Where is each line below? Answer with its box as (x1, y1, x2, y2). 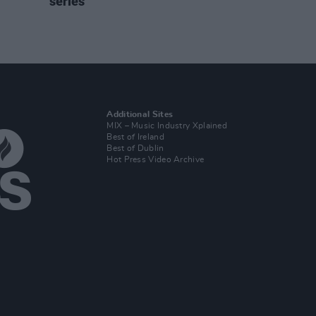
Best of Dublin (107, 144, 164, 152)
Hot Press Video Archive (107, 155, 205, 164)
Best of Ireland (107, 133, 164, 141)
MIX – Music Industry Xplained (107, 121, 228, 130)
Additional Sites (107, 110, 174, 119)
